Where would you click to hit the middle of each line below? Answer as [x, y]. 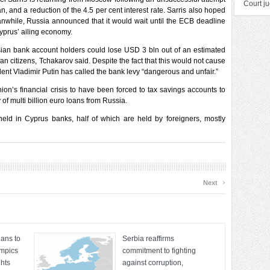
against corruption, [153, 263]
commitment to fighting [159, 251]
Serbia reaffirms [148, 239]
